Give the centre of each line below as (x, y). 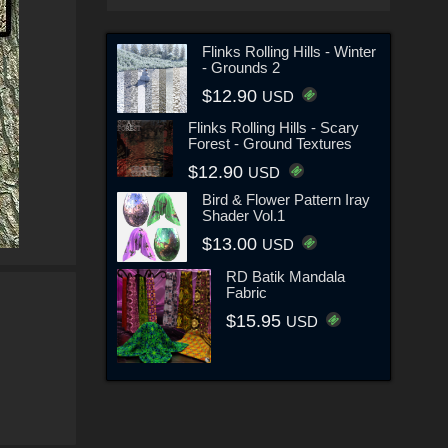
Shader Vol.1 (243, 216)
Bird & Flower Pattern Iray (285, 200)
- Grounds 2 (240, 67)
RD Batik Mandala (285, 277)
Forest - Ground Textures (270, 144)
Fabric (246, 293)
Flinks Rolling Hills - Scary (274, 128)
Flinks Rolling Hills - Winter (288, 51)
